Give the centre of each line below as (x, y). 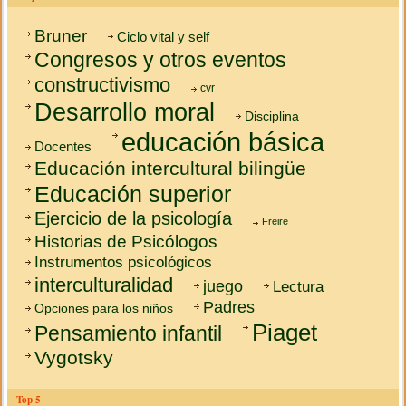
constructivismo (103, 85)
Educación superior (133, 194)
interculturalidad (104, 285)
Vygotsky (74, 358)
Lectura (299, 287)
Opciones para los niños (104, 309)
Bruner (61, 36)
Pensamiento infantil (129, 334)
